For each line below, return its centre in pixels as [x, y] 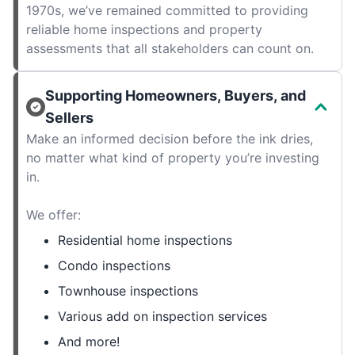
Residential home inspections [145, 240]
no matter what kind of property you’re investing [173, 158]
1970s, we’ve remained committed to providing [167, 11]
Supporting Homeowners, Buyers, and [176, 96]
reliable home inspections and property [144, 30]
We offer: [53, 215]
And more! [89, 342]
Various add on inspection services [162, 317]
